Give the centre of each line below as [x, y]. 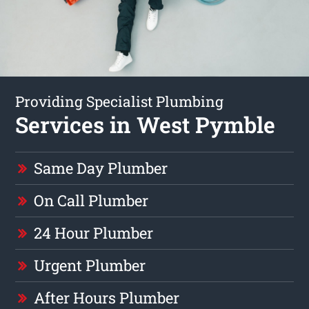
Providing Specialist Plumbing [120, 102]
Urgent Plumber [90, 266]
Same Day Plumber [101, 168]
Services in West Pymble [146, 125]
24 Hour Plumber [94, 233]
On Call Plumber [91, 201]
